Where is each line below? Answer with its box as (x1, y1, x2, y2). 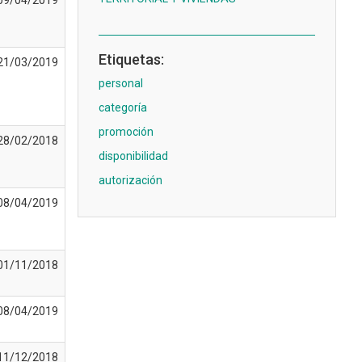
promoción (99, 125, 154, 138)
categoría (99, 101, 147, 114)
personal (99, 77, 143, 90)
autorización (99, 174, 162, 187)
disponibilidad (99, 149, 168, 162)
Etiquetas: (99, 51, 164, 68)
